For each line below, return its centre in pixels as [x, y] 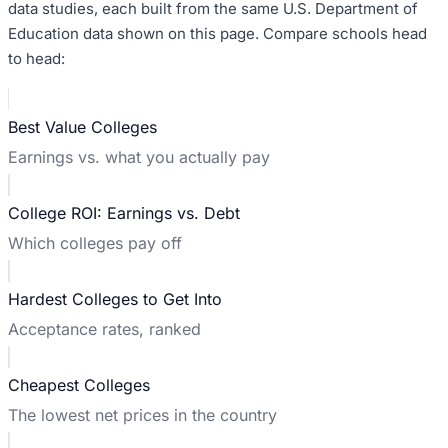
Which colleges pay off [95, 242]
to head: [36, 58]
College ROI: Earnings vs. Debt [124, 212]
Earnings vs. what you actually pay [139, 156]
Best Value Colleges [82, 126]
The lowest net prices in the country [142, 414]
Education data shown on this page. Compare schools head [217, 33]
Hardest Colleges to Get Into [115, 298]
